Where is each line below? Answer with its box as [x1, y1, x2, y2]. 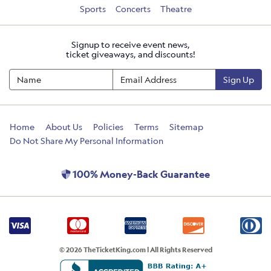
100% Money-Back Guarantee [71, 167, 210, 181]
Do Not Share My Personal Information [10, 134, 163, 146]
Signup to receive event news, [71, 38, 190, 50]
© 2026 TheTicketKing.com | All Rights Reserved [59, 244, 212, 254]
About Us [45, 120, 82, 132]
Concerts [115, 2, 151, 15]
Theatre [160, 2, 192, 15]
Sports [79, 2, 106, 15]
